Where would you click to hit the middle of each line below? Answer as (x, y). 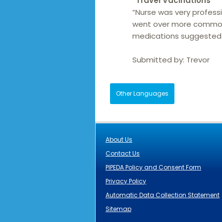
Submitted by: (159, 60)
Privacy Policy (126, 181)
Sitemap (118, 209)
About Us (119, 140)
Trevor (198, 60)
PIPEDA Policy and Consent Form (153, 167)
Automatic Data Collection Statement (163, 195)
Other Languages (142, 94)
